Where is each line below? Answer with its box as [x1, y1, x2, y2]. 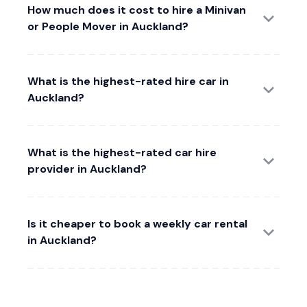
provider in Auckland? [27, 161, 147, 176]
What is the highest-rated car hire [27, 145, 217, 160]
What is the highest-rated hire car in [27, 73, 229, 88]
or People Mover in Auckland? [27, 19, 188, 34]
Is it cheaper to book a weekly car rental [27, 216, 247, 231]
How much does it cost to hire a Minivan [27, 2, 246, 17]
